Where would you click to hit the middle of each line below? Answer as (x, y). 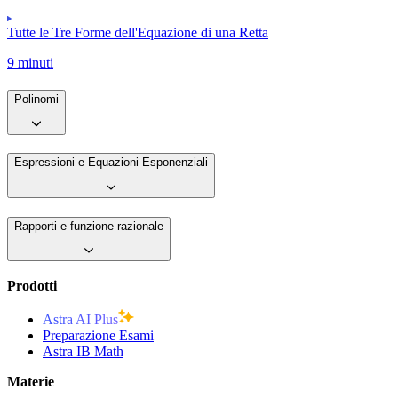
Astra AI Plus (80, 319)
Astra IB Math (83, 351)
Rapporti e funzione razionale (89, 226)
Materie (31, 382)
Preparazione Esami (98, 335)
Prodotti (32, 286)
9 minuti (30, 63)
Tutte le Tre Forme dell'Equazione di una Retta (138, 33)
